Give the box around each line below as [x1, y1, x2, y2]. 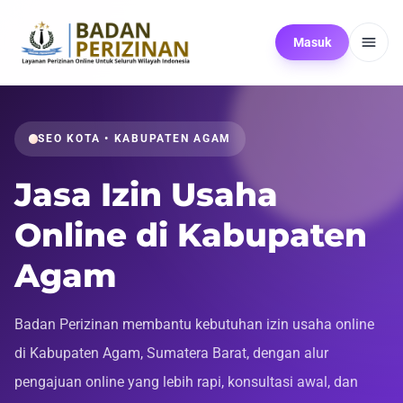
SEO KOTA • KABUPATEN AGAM [38, 131, 232, 146]
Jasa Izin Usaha [14, 174, 278, 214]
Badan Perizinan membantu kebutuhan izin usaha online [14, 315, 374, 333]
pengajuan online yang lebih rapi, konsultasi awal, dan [14, 372, 358, 390]
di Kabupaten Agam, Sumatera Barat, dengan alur [14, 344, 328, 362]
